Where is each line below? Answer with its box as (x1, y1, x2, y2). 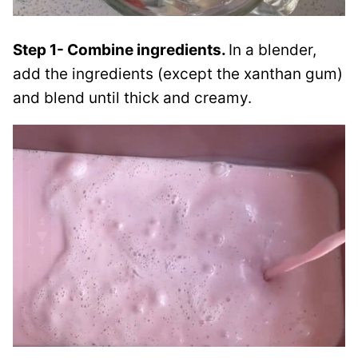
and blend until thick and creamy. (13, 88, 252, 107)
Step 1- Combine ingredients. (13, 40, 229, 59)
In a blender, (229, 40, 316, 59)
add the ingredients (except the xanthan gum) (13, 64, 343, 83)
